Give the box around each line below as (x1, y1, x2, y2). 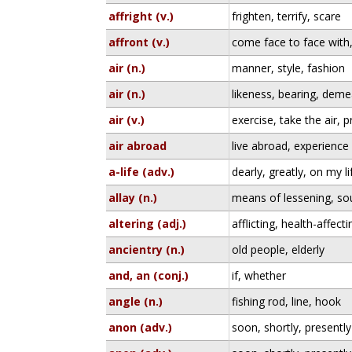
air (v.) (108, 112, 145, 127)
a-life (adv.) (108, 164, 175, 179)
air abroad (108, 138, 167, 153)
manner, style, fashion (232, 60, 346, 75)
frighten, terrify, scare (232, 9, 342, 24)
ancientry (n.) (108, 242, 185, 257)
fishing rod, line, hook (232, 294, 342, 309)
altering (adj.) (108, 216, 187, 231)
